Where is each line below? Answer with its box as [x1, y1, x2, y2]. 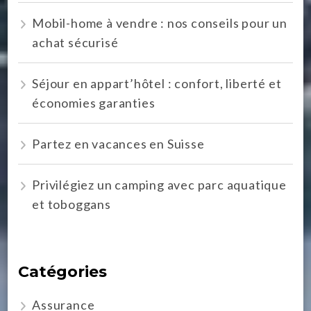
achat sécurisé [32, 35, 119, 51]
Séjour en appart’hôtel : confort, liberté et [32, 76, 282, 92]
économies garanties [32, 95, 155, 111]
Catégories [18, 262, 108, 282]
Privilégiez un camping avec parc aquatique [32, 177, 287, 193]
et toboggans [32, 196, 111, 212]
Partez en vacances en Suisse [32, 136, 205, 152]
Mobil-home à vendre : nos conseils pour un [32, 15, 287, 31]
